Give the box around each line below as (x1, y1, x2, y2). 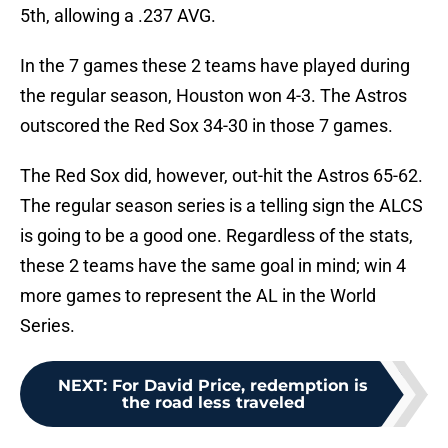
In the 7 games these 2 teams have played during (20, 55, 410, 77)
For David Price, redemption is (112, 376, 368, 396)
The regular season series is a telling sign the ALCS (20, 195, 423, 217)
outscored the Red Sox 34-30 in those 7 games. (20, 115, 393, 137)
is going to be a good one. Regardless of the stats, (20, 225, 413, 247)
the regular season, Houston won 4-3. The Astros (20, 85, 407, 107)
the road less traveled (121, 393, 305, 413)
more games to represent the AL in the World (20, 285, 376, 307)
